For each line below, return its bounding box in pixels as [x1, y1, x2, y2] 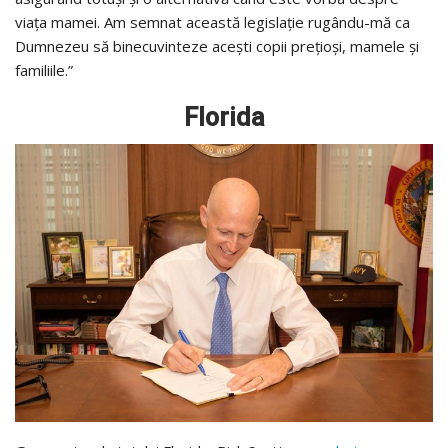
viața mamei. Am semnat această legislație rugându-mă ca [15, 11, 410, 32]
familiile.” [15, 59, 73, 80]
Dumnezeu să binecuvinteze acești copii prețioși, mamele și [15, 35, 419, 56]
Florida [183, 102, 265, 132]
